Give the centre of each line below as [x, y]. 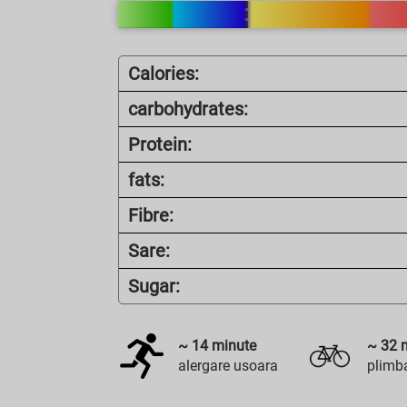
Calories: [164, 74]
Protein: [160, 144]
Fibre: [151, 215]
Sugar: [154, 286]
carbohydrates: [189, 109]
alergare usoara [228, 366]
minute [233, 346]
